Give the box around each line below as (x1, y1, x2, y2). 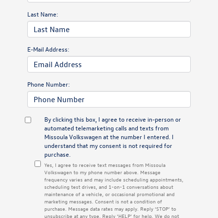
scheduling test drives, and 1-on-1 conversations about (44, 182, 173, 190)
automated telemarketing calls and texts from (44, 123, 169, 132)
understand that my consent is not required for (44, 141, 172, 149)
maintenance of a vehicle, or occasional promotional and (44, 190, 175, 198)
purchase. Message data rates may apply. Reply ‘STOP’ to (44, 204, 176, 212)
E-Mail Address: (27, 44, 70, 53)
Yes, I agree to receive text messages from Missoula (44, 161, 165, 168)
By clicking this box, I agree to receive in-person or (44, 114, 181, 123)
